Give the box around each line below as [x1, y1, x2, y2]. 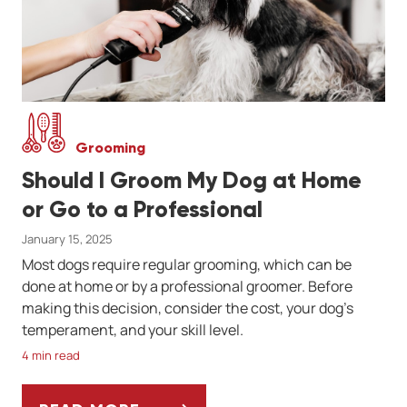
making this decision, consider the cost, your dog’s [22, 297, 353, 318]
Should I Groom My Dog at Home [22, 165, 362, 194]
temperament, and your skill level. [22, 319, 243, 340]
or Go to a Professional [22, 194, 263, 223]
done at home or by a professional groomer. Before [22, 275, 352, 296]
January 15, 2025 [22, 230, 113, 247]
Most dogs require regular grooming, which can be [22, 253, 352, 274]
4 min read [22, 346, 80, 363]
